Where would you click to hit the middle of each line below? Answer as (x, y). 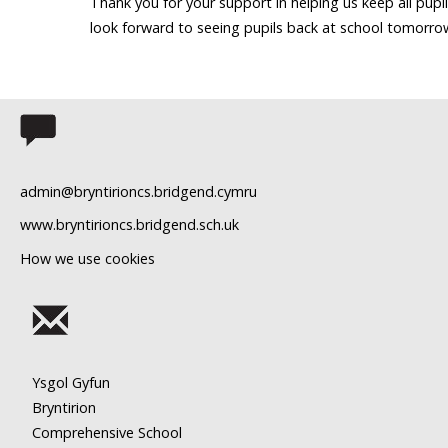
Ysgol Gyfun (71, 382)
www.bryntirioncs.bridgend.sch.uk (129, 225)
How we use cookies (87, 259)
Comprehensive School (107, 432)
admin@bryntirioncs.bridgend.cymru (138, 191)
